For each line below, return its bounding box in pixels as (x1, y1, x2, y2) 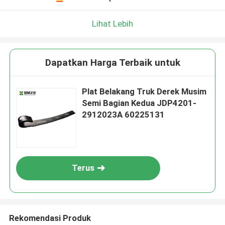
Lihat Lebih (92, 18, 133, 29)
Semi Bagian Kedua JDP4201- (82, 98, 197, 108)
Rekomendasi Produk (9, 212, 91, 223)
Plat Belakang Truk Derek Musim (82, 86, 207, 97)
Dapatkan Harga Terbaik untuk (45, 57, 180, 69)
